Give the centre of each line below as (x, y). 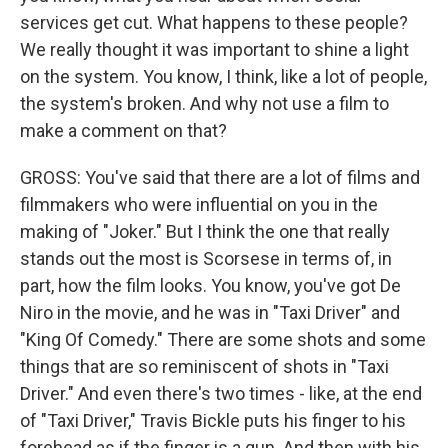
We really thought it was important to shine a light (214, 49)
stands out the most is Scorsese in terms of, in (206, 258)
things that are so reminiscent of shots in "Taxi (204, 366)
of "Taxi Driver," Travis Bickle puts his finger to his (213, 420)
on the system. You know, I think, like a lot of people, (223, 76)
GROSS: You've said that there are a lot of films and (220, 177)
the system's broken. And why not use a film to (204, 103)
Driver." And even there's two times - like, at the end (221, 393)
